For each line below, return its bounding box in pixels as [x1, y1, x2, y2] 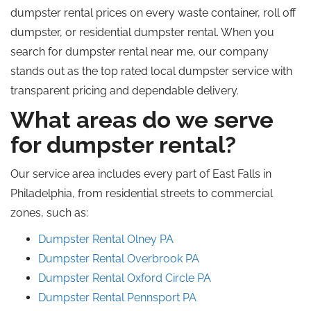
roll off [263, 6, 296, 19]
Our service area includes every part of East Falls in [10, 167, 271, 180]
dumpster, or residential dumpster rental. [10, 26, 219, 39]
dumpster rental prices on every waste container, [10, 6, 263, 19]
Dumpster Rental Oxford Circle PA [38, 271, 211, 285]
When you [221, 26, 274, 39]
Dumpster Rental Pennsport [38, 291, 183, 304]
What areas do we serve [10, 106, 274, 133]
